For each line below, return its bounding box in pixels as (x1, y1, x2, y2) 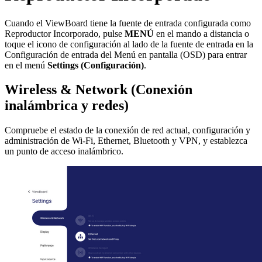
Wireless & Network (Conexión (5, 82, 192, 98)
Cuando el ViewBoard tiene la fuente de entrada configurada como (5, 18, 251, 28)
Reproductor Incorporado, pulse (5, 28, 125, 39)
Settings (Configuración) (47, 60, 144, 70)
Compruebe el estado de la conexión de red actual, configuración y (5, 125, 250, 136)
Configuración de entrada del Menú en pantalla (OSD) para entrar (5, 49, 247, 60)
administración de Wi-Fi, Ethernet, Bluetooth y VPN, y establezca (5, 136, 247, 146)
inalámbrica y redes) (5, 98, 129, 113)
